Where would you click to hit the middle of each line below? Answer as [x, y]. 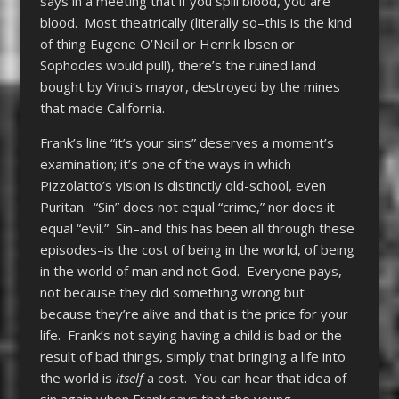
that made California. [102, 107]
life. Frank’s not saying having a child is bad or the [191, 334]
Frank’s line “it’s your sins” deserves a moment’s [187, 142]
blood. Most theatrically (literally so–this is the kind [195, 22]
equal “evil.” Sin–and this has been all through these [197, 228]
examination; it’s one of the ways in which [165, 163]
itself [129, 377]
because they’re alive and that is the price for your [194, 313]
